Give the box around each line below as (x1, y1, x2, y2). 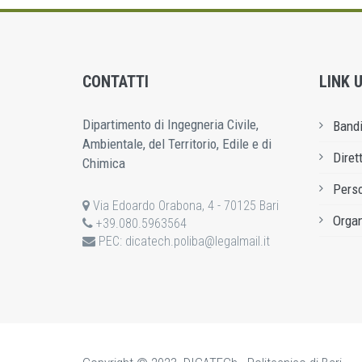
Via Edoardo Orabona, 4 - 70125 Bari (90, 198, 279, 213)
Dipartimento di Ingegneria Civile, (82, 116, 259, 133)
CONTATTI (82, 72, 149, 91)
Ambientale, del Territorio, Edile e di (82, 136, 271, 152)
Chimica (82, 155, 125, 171)
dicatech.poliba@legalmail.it (125, 234, 270, 249)
